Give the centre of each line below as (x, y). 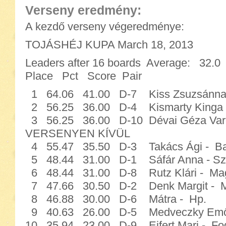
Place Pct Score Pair (85, 76)
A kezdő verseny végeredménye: (105, 26)
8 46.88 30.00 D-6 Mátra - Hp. (116, 199)
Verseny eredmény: (83, 10)
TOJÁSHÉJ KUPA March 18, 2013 (109, 45)
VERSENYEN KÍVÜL (78, 133)
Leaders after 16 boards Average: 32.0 (123, 63)
